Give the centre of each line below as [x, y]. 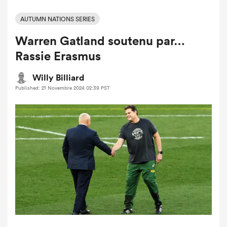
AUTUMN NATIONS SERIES [58, 19]
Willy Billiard [58, 78]
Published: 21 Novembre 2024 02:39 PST [63, 88]
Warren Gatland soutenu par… [100, 41]
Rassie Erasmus [58, 56]
